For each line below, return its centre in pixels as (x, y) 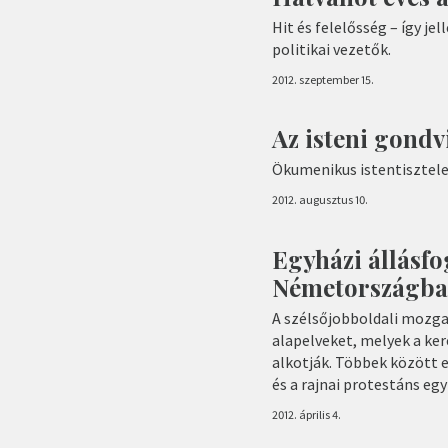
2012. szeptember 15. (323, 80)
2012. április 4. (306, 414)
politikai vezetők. (331, 49)
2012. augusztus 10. (320, 200)
